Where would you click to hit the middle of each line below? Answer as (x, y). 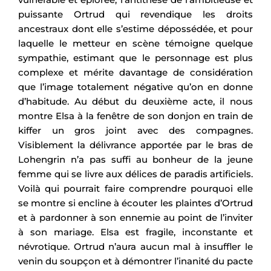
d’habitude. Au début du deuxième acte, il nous (135, 102)
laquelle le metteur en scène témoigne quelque (135, 44)
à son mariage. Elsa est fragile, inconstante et (135, 232)
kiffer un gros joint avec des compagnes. (135, 131)
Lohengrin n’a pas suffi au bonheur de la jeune (135, 160)
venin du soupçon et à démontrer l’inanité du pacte (135, 261)
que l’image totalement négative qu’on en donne (135, 87)
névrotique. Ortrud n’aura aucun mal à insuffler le (135, 247)
